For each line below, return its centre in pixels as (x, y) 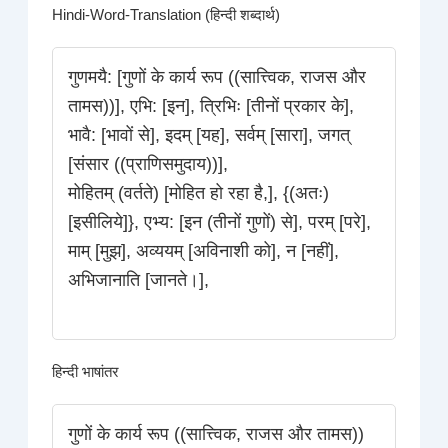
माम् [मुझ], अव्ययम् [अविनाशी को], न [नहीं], (204, 251)
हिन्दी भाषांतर (86, 372)
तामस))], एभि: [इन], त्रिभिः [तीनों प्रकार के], (211, 106)
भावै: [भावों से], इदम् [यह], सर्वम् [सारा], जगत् (209, 135)
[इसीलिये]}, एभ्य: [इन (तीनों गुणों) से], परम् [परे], (220, 222)
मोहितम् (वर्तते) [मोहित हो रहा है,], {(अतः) (199, 193)
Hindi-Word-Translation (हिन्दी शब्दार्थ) (166, 15)
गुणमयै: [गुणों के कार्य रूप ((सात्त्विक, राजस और (217, 77)
